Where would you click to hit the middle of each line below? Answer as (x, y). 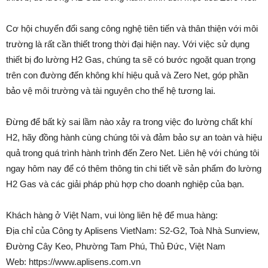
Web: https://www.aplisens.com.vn (73, 261)
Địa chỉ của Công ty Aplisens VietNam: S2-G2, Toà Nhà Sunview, (133, 230)
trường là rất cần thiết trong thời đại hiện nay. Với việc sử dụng (128, 44)
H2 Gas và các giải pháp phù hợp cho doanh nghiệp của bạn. (125, 184)
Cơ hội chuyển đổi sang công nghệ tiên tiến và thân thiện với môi (132, 28)
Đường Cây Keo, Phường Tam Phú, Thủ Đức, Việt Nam (116, 246)
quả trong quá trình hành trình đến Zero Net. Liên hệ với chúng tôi (133, 153)
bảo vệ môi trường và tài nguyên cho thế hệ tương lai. (111, 90)
